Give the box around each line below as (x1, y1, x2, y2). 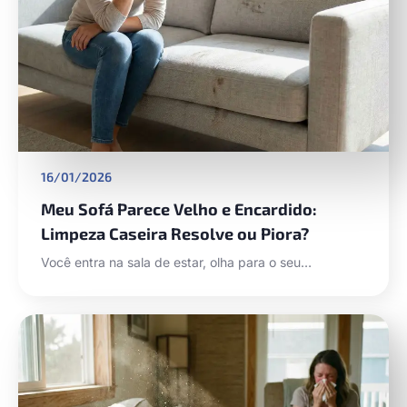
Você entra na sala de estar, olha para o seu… (41, 253, 312, 270)
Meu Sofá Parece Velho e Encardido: (41, 198, 317, 219)
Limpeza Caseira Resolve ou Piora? (41, 223, 309, 243)
